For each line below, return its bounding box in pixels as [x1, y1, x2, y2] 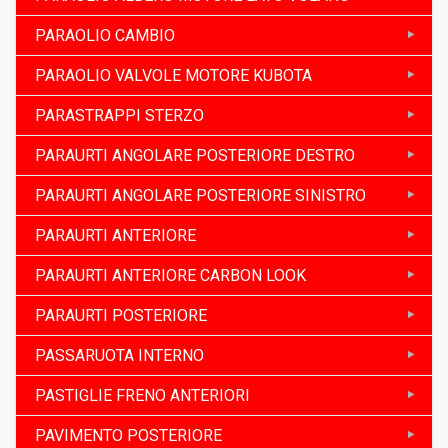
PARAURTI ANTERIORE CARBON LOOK [35, 265, 306, 285]
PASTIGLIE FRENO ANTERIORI [35, 385, 250, 405]
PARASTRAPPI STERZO [35, 105, 204, 125]
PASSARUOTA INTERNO [35, 345, 204, 365]
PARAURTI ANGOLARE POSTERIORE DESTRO [35, 145, 355, 165]
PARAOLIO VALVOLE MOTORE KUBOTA [35, 65, 312, 85]
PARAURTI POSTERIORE [35, 305, 207, 325]
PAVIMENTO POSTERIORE [35, 425, 222, 445]
